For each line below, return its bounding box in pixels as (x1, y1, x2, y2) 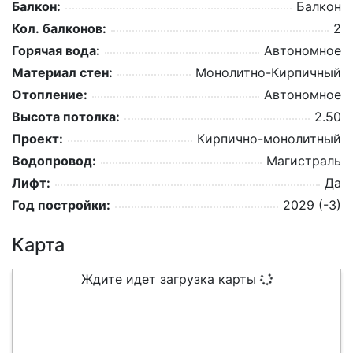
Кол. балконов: (12, 20, 106, 37)
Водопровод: (12, 153, 96, 169)
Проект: (12, 131, 63, 147)
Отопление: (12, 87, 87, 103)
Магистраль (266, 153, 341, 169)
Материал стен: (12, 65, 113, 81)
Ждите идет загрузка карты (80, 271, 260, 288)
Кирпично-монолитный (197, 131, 341, 147)
